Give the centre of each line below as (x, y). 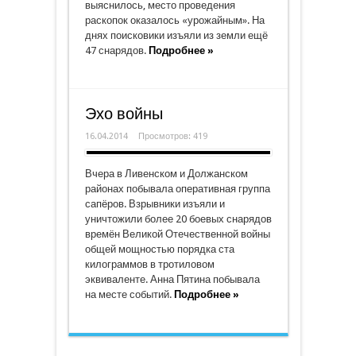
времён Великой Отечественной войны (177, 234)
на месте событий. (129, 294)
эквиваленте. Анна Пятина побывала (172, 279)
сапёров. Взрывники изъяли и (155, 204)
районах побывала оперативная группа (177, 189)
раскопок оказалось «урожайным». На (174, 20)
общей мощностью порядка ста (159, 249)
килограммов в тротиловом (149, 264)
